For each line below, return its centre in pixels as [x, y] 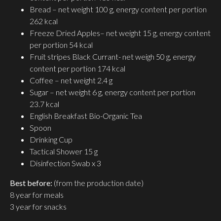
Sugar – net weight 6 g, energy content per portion [112, 92]
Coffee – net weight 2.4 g [71, 80]
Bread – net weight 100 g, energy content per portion [118, 9]
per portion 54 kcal [61, 45]
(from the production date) [99, 183]
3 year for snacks [38, 207]
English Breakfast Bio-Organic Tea [86, 116]
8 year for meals [37, 195]
